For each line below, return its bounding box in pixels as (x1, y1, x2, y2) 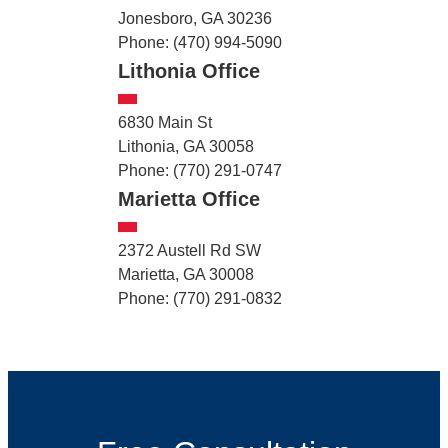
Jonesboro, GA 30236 (117, 9, 272, 27)
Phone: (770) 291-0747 (117, 161, 282, 179)
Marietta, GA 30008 (117, 265, 254, 283)
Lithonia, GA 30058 (117, 137, 254, 155)
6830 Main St (117, 113, 212, 131)
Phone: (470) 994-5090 (117, 33, 282, 51)
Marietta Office (117, 187, 260, 210)
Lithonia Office (117, 59, 260, 82)
